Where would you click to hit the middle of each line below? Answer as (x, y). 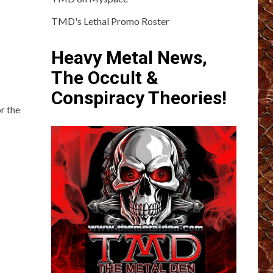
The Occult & (105, 77)
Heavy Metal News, (129, 57)
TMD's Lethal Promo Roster (110, 21)
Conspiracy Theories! (139, 97)
